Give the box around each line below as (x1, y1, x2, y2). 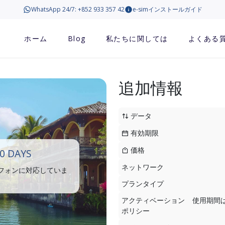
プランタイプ (122, 179, 164, 188)
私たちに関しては (105, 34, 168, 43)
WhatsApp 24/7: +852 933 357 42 (31, 5, 125, 14)
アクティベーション (122, 195, 185, 205)
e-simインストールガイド (132, 5, 202, 14)
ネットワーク (122, 162, 164, 172)
